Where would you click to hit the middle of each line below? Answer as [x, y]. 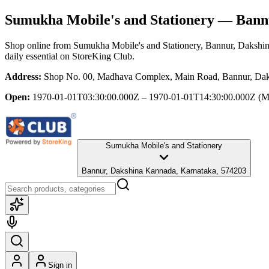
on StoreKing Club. [96, 56]
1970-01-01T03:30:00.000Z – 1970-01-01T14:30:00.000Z [144, 97]
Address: [23, 76]
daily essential [31, 56]
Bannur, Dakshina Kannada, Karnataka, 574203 [164, 171]
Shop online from [39, 45]
